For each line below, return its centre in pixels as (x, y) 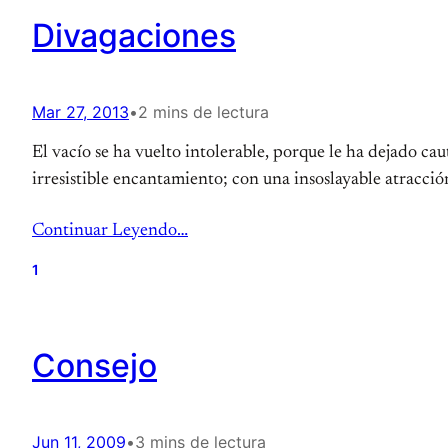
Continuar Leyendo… (110, 231)
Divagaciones (134, 35)
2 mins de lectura (203, 112)
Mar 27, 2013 (80, 112)
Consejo (94, 365)
